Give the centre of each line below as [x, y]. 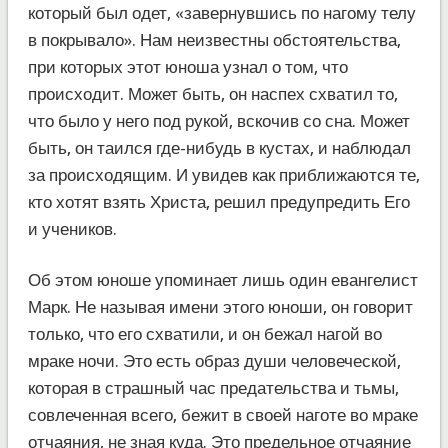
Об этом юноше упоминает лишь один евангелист [222, 279]
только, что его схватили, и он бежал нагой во [204, 333]
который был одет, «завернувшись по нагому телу [221, 12]
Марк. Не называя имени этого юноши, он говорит [220, 306]
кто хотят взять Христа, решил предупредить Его [218, 201]
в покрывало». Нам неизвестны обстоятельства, [214, 39]
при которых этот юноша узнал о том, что [187, 66]
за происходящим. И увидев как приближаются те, [223, 174]
